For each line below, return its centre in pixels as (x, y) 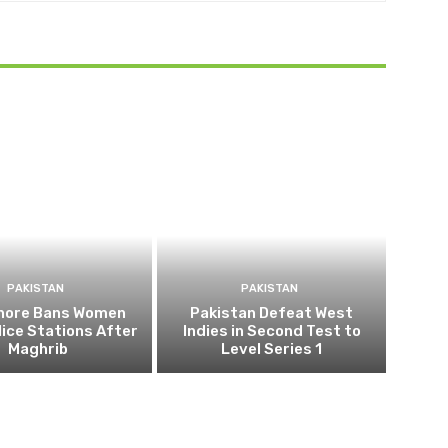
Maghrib (37, 348)
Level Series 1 (272, 348)
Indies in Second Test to (271, 330)
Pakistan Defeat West (272, 312)
